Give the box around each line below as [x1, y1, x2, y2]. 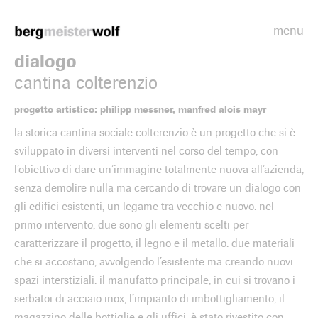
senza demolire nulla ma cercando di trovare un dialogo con [14, 181, 301, 194]
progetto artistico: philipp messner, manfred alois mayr [14, 104, 266, 116]
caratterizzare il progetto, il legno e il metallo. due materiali [14, 236, 295, 250]
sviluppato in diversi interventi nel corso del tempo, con [14, 144, 278, 158]
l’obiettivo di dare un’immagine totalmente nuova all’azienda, [14, 163, 304, 176]
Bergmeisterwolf [14, 42, 92, 55]
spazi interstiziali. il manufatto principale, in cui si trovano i [14, 273, 295, 287]
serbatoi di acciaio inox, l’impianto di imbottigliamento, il [14, 292, 285, 305]
